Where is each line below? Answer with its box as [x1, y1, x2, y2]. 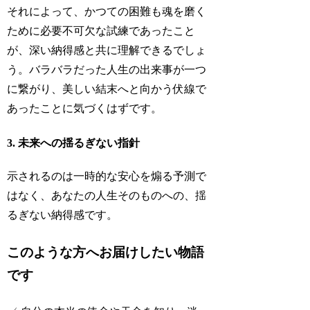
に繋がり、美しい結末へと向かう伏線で [7, 82, 207, 95]
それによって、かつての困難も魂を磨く [7, 5, 207, 17]
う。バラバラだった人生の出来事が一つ [7, 63, 207, 75]
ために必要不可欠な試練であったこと [7, 24, 196, 37]
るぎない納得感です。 [7, 209, 118, 221]
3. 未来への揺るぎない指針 [7, 137, 140, 149]
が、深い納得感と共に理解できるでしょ [7, 44, 207, 56]
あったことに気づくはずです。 [7, 102, 163, 114]
